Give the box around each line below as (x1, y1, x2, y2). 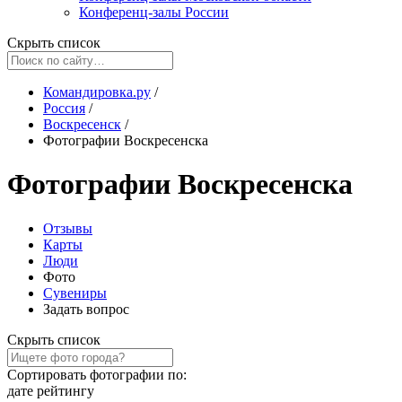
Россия (43, 100, 85, 116)
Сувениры (43, 284, 107, 301)
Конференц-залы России (79, 4, 229, 20)
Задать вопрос (43, 301, 129, 317)
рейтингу (37, 382, 94, 398)
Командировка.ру (43, 84, 151, 100)
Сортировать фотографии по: (7, 366, 187, 382)
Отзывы (43, 220, 92, 236)
